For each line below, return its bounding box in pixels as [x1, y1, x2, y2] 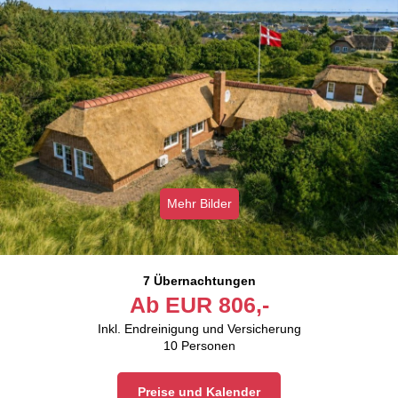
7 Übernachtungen [142, 274, 256, 289]
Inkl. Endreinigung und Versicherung [97, 322, 301, 337]
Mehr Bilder [166, 196, 232, 211]
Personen [180, 338, 235, 354]
